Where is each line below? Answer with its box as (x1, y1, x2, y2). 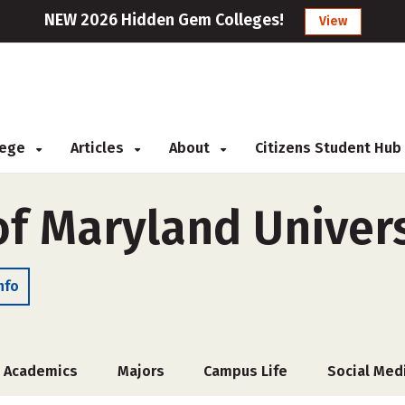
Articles (71, 139, 127, 156)
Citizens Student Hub (255, 139, 401, 156)
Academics (4, 363, 79, 380)
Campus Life (203, 363, 288, 380)
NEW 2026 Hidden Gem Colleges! (43, 10, 284, 30)
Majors (117, 363, 165, 380)
